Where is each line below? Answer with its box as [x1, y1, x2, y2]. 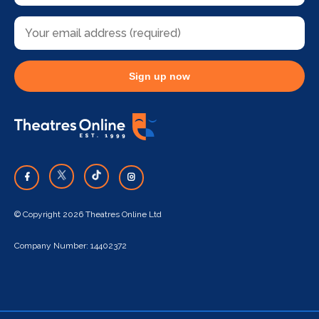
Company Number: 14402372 [14, 241, 127, 251]
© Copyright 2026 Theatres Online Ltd [14, 209, 162, 220]
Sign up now [129, 70, 190, 83]
